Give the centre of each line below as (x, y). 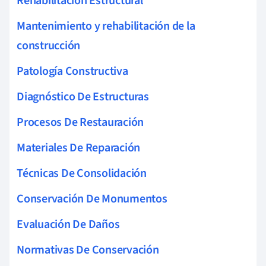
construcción (49, 45)
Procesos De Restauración (80, 122)
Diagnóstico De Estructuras (83, 96)
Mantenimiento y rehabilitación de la (106, 26)
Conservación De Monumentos (92, 199)
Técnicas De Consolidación (82, 173)
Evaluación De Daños (68, 224)
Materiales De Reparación (79, 148)
